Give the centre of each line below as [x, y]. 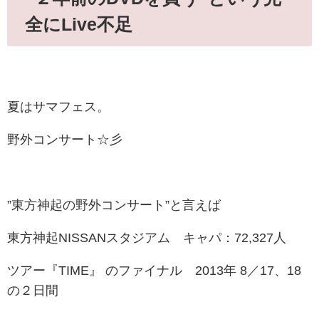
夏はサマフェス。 [58, 107]
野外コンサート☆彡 [65, 140]
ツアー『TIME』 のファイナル [101, 271]
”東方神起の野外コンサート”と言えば [114, 205]
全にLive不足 [79, 24]
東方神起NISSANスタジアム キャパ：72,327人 [147, 238]
